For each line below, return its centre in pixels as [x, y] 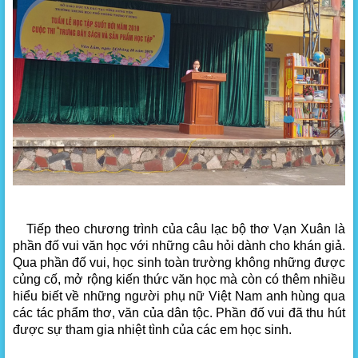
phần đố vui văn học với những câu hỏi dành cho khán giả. [179, 245]
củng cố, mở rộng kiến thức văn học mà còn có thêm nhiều [179, 279]
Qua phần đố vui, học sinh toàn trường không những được [179, 262]
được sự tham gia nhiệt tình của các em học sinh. [152, 329]
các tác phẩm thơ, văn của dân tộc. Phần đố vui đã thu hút [179, 312]
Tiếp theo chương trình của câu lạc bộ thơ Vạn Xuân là [184, 229]
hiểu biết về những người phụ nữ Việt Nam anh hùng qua [179, 296]
